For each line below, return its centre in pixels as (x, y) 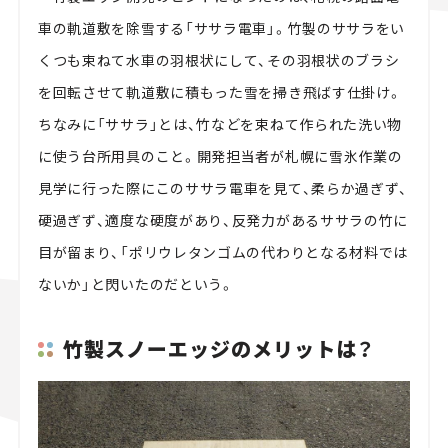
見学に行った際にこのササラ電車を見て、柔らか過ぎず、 (223, 187)
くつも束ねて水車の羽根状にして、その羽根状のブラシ (218, 59)
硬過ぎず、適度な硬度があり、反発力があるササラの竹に (223, 219)
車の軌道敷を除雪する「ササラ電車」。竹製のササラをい (221, 27)
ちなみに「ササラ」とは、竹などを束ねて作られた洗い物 (220, 123)
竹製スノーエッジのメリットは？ (218, 349)
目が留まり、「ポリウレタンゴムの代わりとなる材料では (223, 251)
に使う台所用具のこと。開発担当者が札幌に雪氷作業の (220, 155)
